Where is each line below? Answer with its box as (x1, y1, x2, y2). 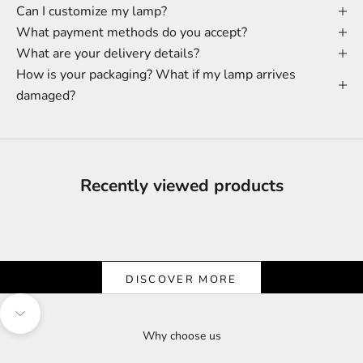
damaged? (16, 87, 75, 105)
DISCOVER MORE (126, 271, 237, 287)
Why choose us (142, 328, 221, 344)
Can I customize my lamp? (16, 2, 167, 20)
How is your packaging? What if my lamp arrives (16, 66, 296, 83)
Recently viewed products (79, 174, 284, 197)
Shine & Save (147, 226, 216, 242)
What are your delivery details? (16, 45, 199, 62)
